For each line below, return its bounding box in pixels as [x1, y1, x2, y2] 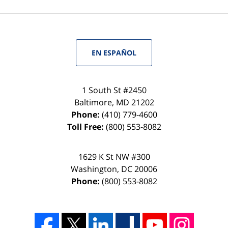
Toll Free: [67, 121, 106, 133]
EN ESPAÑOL [92, 48, 136, 58]
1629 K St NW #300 [78, 151, 150, 163]
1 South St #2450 [81, 84, 147, 96]
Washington [71, 163, 117, 175]
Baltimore [74, 97, 112, 108]
